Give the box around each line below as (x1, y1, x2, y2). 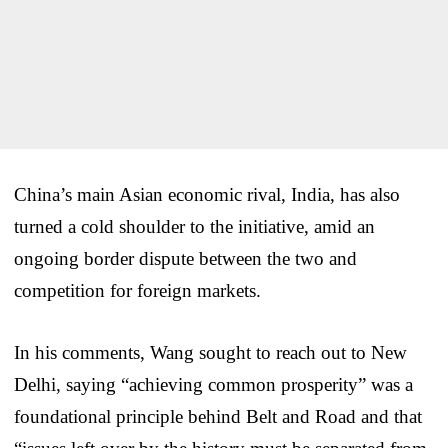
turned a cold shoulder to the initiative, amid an (14, 215, 375, 237)
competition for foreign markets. (14, 279, 261, 301)
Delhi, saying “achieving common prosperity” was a (14, 373, 413, 395)
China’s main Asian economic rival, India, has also (14, 183, 400, 205)
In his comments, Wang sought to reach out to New (14, 341, 407, 363)
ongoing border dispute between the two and (14, 247, 357, 269)
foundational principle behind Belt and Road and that (14, 405, 422, 427)
